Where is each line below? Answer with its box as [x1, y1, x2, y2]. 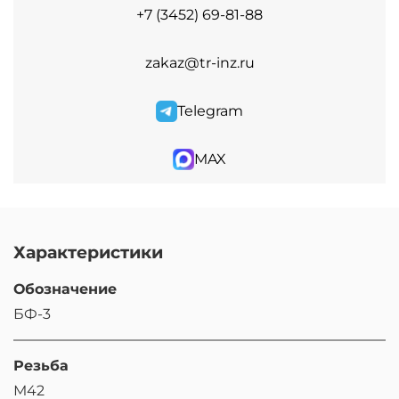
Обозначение [13, 281, 117, 298]
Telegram [177, 102, 243, 120]
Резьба [13, 357, 69, 375]
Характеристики [13, 241, 163, 264]
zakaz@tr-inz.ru [144, 54, 255, 72]
